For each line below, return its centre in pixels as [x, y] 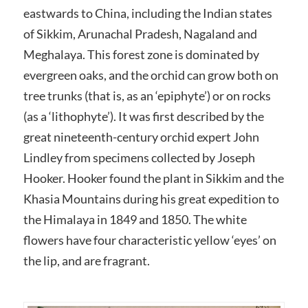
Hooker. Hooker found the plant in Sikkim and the [153, 178]
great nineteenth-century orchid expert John [141, 136]
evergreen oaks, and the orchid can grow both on [151, 75]
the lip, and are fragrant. [86, 260]
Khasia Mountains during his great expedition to [151, 198]
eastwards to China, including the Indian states [147, 13]
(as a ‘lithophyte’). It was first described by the [143, 116]
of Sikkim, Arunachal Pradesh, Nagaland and [140, 33]
